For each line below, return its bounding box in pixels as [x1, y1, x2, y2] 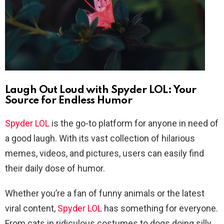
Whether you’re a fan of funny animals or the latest [5, 187, 204, 198]
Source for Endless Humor [5, 95, 132, 106]
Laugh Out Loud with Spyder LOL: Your [5, 84, 196, 95]
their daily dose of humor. [5, 162, 105, 173]
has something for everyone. [102, 202, 218, 213]
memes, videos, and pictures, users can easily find [5, 147, 204, 158]
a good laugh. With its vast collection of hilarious [5, 132, 195, 143]
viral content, [5, 202, 57, 213]
